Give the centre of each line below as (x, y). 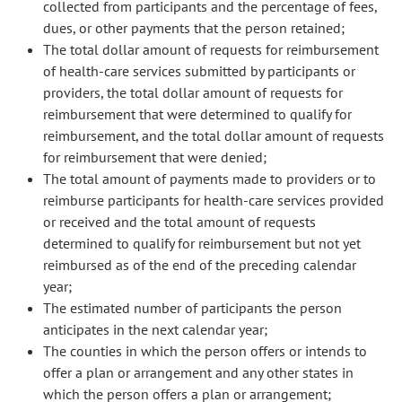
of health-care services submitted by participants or (199, 71)
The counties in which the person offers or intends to (205, 351)
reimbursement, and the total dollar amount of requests (214, 135)
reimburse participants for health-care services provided (214, 200)
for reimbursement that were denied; (155, 157)
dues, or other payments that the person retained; (194, 28)
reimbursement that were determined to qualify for (197, 114)
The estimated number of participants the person (192, 308)
